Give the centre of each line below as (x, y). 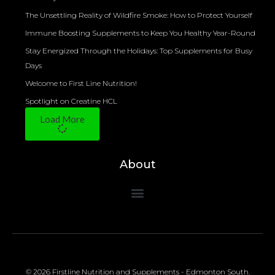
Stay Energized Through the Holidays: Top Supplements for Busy (139, 51)
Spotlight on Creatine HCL (71, 101)
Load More (62, 119)
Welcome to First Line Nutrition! (81, 83)
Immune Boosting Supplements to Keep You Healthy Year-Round (140, 33)
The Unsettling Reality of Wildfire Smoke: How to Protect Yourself (139, 15)
